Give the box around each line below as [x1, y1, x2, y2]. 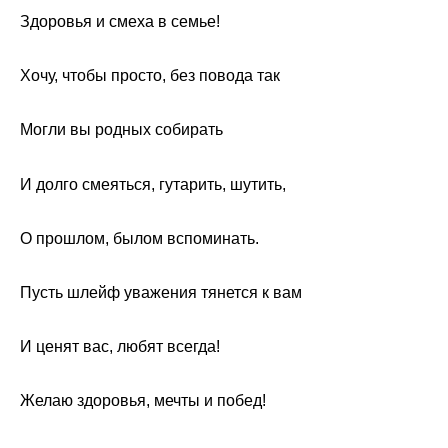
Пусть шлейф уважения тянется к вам [20, 284, 302, 302]
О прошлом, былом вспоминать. [20, 229, 259, 247]
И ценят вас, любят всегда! [20, 338, 220, 356]
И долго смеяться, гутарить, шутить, [20, 175, 286, 193]
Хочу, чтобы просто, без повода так [20, 67, 280, 85]
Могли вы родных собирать [20, 121, 223, 139]
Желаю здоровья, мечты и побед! [20, 392, 266, 410]
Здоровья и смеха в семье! [20, 13, 220, 31]
